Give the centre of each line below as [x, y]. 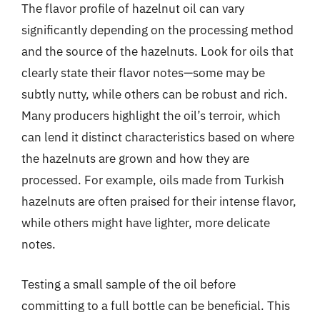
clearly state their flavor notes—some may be [143, 73]
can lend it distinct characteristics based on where [158, 137]
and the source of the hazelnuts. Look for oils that [157, 51]
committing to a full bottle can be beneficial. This [156, 305]
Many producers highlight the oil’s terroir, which [151, 116]
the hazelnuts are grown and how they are [135, 159]
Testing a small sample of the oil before [129, 284]
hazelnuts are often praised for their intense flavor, [159, 201]
